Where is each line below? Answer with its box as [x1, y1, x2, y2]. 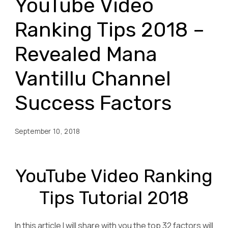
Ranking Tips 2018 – [15, 17, 205, 42]
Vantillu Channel [15, 66, 171, 91]
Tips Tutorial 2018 [39, 186, 189, 209]
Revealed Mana [15, 42, 157, 66]
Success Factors [15, 91, 172, 115]
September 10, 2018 [15, 126, 80, 136]
